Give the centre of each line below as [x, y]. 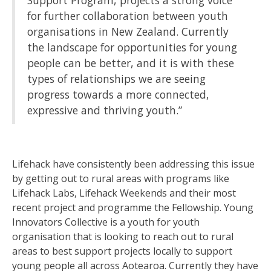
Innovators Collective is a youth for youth [106, 222]
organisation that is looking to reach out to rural [123, 237]
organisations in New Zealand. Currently [128, 31]
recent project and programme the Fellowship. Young [133, 207]
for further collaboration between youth [128, 16]
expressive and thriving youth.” [105, 110]
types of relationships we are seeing [116, 79]
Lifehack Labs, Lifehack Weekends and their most [124, 193]
